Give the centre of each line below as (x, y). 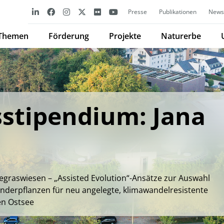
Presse (137, 12)
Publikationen (178, 12)
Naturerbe (181, 36)
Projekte (125, 36)
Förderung (69, 36)
